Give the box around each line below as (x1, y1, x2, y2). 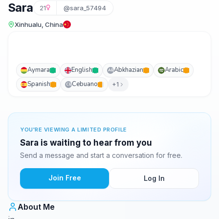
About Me (18, 202, 55, 212)
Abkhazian (114, 66, 143, 74)
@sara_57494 (63, 4, 106, 12)
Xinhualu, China (15, 21, 63, 28)
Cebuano (72, 80, 98, 88)
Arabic (165, 66, 183, 74)
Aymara (27, 66, 50, 74)
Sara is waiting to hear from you (20, 138, 152, 148)
